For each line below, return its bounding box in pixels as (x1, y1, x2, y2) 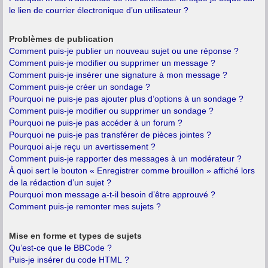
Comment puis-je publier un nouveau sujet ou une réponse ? (9, 46, 239, 56)
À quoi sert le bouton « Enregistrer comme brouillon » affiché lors (9, 166, 255, 176)
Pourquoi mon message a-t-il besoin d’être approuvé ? (9, 190, 215, 200)
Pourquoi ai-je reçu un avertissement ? (9, 142, 156, 152)
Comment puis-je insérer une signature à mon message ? (9, 70, 227, 80)
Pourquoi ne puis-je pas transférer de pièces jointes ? (9, 130, 211, 140)
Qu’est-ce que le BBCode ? (9, 242, 112, 252)
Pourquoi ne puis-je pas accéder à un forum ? (9, 118, 182, 128)
